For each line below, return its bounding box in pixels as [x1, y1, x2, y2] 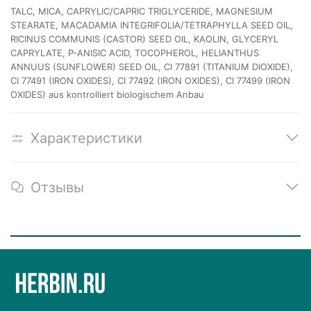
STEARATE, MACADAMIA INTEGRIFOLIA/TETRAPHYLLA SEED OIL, [10, 19, 293, 31]
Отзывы [31, 178, 84, 196]
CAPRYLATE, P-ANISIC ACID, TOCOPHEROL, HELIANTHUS [10, 47, 259, 59]
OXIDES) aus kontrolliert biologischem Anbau [10, 89, 204, 101]
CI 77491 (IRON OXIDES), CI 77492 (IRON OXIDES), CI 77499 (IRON [10, 75, 290, 87]
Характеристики [31, 129, 142, 146]
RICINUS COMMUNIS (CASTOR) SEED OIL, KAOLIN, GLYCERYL [10, 33, 278, 45]
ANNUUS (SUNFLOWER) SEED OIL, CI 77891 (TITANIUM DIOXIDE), [10, 61, 293, 73]
